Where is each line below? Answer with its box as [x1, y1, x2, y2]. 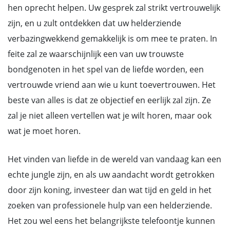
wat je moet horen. [8, 125, 81, 137]
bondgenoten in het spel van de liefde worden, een [8, 64, 204, 75]
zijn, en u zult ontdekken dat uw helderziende [8, 17, 181, 29]
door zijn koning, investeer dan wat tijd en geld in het [8, 184, 212, 196]
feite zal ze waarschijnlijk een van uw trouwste [8, 48, 184, 60]
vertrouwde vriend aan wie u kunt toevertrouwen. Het [8, 79, 216, 90]
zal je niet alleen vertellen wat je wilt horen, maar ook [8, 110, 212, 121]
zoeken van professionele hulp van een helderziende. [8, 200, 212, 211]
